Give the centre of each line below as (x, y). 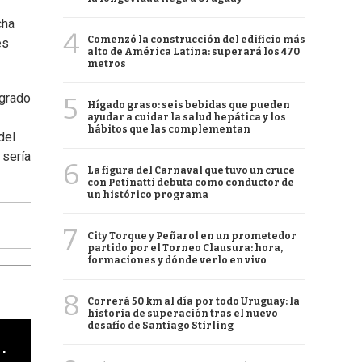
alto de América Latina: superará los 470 (194, 52)
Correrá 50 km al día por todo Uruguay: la (194, 301)
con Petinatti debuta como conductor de (191, 183)
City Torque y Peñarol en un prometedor (192, 236)
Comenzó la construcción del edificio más (196, 40)
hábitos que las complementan (169, 129)
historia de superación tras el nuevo (183, 314)
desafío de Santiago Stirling (160, 326)
